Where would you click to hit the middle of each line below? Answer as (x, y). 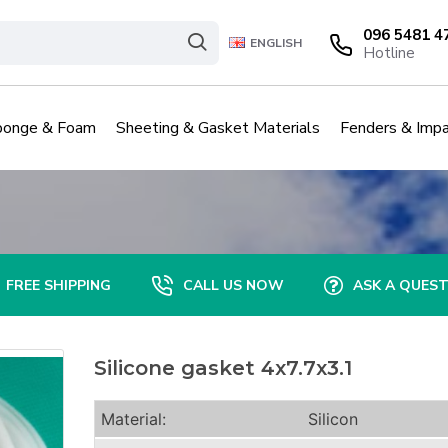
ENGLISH (276, 42)
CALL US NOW (233, 285)
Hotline (389, 53)
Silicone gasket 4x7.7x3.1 (223, 368)
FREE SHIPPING (58, 285)
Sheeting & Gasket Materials (218, 127)
